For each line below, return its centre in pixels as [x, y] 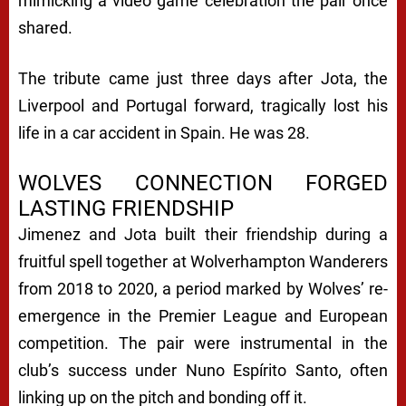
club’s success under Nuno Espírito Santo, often [203, 370]
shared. [45, 27]
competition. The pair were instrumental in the [203, 343]
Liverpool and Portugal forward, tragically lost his [203, 105]
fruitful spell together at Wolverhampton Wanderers [203, 261]
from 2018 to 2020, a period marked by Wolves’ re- [203, 288]
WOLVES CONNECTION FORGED [203, 183]
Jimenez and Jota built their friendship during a [203, 234]
